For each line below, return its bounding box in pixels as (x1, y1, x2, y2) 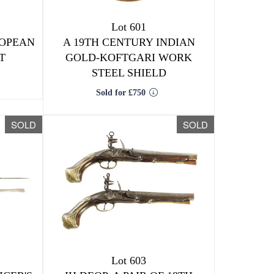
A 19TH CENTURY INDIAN (62, 36, 195, 48)
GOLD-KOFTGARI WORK (65, 51, 193, 64)
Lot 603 (111, 254, 147, 267)
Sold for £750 (95, 88, 146, 97)
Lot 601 (111, 21, 147, 33)
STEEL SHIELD (91, 67, 166, 79)
